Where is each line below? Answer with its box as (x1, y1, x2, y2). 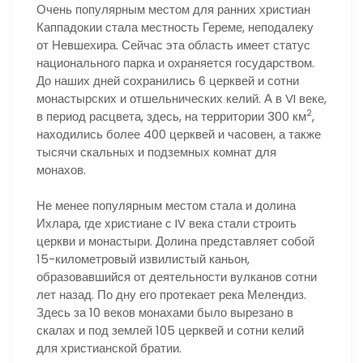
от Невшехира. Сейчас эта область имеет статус (36, 36, 310, 53)
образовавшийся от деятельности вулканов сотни (36, 268, 317, 285)
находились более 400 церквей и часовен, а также (36, 125, 321, 143)
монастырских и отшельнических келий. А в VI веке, (36, 89, 327, 107)
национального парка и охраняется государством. (36, 53, 314, 71)
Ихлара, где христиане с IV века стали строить (36, 215, 297, 232)
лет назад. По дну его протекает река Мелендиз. (36, 286, 306, 303)
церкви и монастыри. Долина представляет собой (36, 233, 314, 250)
